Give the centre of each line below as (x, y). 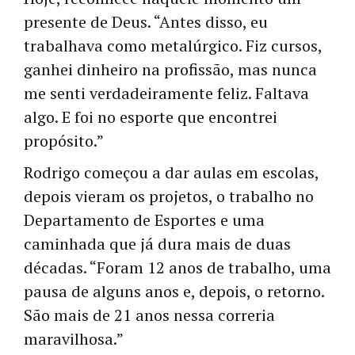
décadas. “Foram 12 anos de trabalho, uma (177, 267)
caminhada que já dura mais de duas (157, 243)
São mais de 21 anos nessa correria (149, 315)
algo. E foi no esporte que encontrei (151, 116)
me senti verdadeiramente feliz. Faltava (166, 93)
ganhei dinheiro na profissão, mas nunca (170, 69)
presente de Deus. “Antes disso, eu (146, 21)
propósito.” (64, 140)
